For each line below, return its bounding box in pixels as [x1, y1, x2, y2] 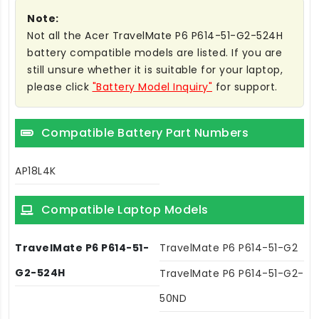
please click [27, 80, 93, 95]
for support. [212, 80, 278, 95]
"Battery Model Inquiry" [92, 80, 212, 95]
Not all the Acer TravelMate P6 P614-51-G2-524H [27, 28, 283, 43]
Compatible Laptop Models [41, 202, 209, 219]
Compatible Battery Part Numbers [41, 125, 249, 142]
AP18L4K [15, 164, 56, 179]
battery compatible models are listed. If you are [27, 46, 282, 61]
